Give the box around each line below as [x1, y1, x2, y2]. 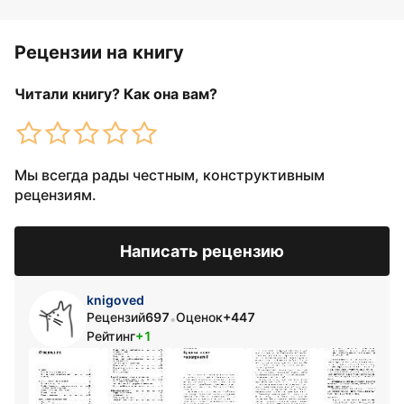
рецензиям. [14, 186, 96, 204]
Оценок [176, 309, 223, 325]
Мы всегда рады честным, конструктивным [14, 166, 325, 184]
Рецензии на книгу [14, 41, 184, 63]
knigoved [87, 292, 144, 308]
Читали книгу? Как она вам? [14, 85, 217, 103]
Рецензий [87, 309, 145, 325]
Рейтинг [87, 328, 135, 344]
